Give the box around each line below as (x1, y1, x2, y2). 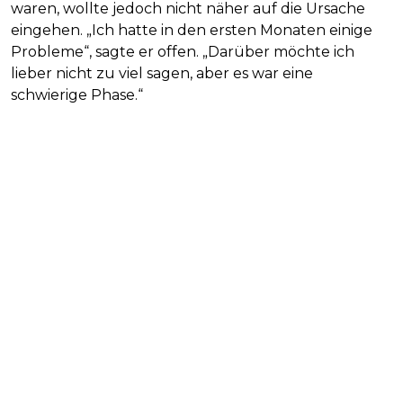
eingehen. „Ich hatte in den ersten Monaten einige (11, 21, 372, 39)
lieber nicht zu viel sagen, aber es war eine (11, 64, 313, 82)
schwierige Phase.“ (11, 85, 143, 103)
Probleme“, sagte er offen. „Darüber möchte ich (11, 42, 354, 60)
